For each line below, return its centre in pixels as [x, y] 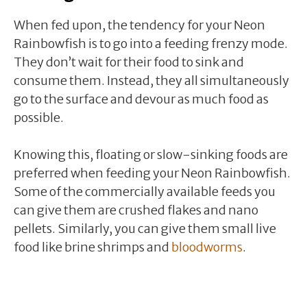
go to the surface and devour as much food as [141, 99]
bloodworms [207, 247]
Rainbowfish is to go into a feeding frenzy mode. [151, 43]
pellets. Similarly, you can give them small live [145, 228]
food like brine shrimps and [93, 247]
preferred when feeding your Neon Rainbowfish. [152, 173]
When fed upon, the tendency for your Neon [139, 25]
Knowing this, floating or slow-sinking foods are [151, 154]
